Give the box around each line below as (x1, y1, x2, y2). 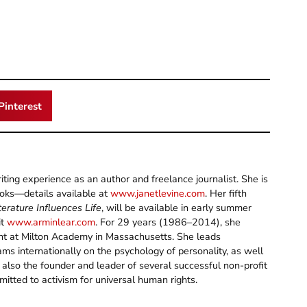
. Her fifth (205, 186, 247, 201)
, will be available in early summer (101, 201, 251, 215)
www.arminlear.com (7, 215, 95, 230)
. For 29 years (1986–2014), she (95, 215, 241, 230)
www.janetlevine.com (110, 186, 205, 201)
